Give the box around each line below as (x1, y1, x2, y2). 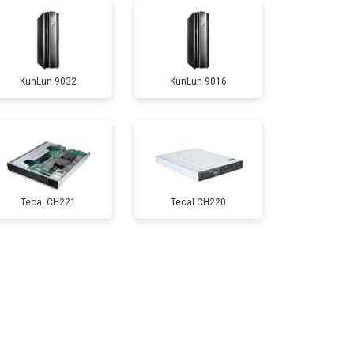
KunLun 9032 (20, 75, 77, 87)
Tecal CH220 (171, 196, 226, 208)
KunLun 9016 (170, 75, 227, 87)
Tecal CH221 (21, 196, 76, 208)
